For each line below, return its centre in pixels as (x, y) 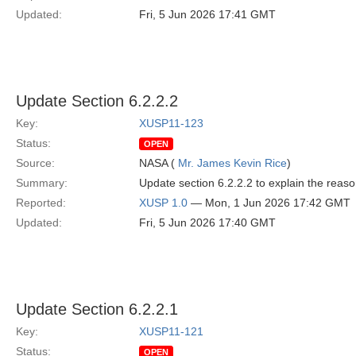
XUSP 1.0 (163, 203)
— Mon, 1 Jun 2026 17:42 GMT (269, 203)
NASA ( (159, 163)
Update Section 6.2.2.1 (97, 309)
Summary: (42, 183)
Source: (35, 163)
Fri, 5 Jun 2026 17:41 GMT (207, 14)
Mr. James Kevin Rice (232, 163)
